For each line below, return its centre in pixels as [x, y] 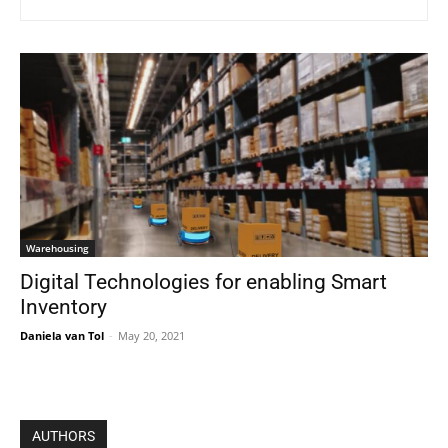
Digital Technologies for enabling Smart [203, 282]
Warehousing [57, 248]
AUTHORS [63, 436]
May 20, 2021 [151, 335]
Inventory [63, 307]
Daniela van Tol [62, 335]
